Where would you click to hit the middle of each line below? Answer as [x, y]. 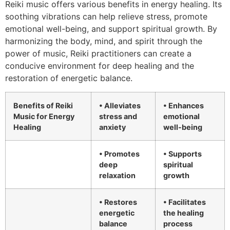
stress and [118, 116]
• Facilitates [185, 202]
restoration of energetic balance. [69, 78]
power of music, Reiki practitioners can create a [98, 54]
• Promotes [119, 154]
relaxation [117, 175]
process [178, 223]
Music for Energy [44, 116]
